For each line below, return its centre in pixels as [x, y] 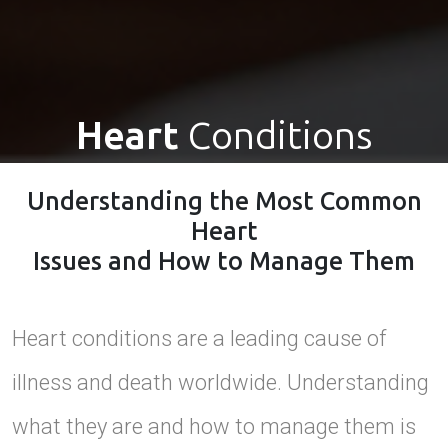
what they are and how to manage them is [214, 426]
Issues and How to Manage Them [224, 261]
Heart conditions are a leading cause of [199, 338]
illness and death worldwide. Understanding [220, 382]
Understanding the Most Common [224, 201]
